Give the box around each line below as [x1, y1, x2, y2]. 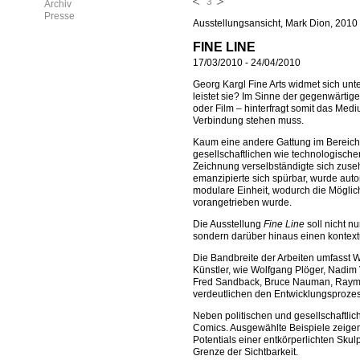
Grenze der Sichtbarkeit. [193, 346, 298, 358]
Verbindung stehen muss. [193, 115, 304, 127]
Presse [44, 10, 75, 22]
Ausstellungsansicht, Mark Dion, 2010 [193, 18, 358, 29]
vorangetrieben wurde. [193, 197, 292, 209]
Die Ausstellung [193, 219, 264, 231]
